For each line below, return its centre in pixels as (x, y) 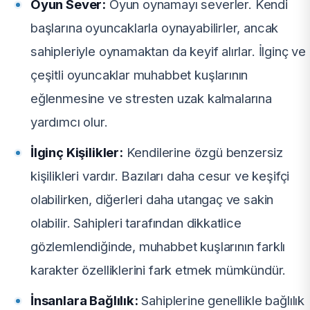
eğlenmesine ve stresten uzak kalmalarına (151, 99)
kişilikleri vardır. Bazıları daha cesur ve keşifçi (160, 176)
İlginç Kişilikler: (77, 153)
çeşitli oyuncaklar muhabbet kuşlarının (139, 75)
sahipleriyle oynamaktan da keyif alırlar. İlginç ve (168, 52)
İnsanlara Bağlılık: (84, 301)
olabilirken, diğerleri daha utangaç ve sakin (152, 200)
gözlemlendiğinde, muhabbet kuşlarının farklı (158, 247)
